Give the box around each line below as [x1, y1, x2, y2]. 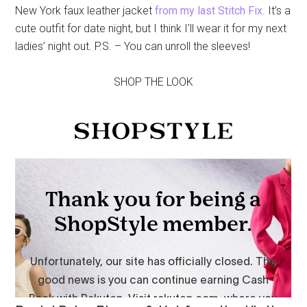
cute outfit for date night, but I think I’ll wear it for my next [15, 22, 287, 36]
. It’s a [262, 4, 291, 18]
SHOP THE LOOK [114, 75, 193, 89]
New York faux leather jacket [15, 4, 156, 18]
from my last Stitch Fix [155, 4, 263, 18]
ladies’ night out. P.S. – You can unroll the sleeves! [15, 40, 251, 53]
